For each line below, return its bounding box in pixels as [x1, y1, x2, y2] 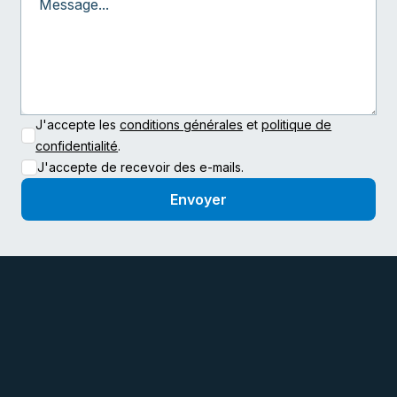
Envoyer [169, 191, 227, 209]
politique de [261, 117, 332, 133]
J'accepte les [35, 117, 117, 133]
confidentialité [35, 138, 119, 154]
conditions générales [120, 117, 244, 133]
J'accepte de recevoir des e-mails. [37, 160, 244, 175]
